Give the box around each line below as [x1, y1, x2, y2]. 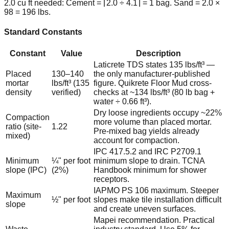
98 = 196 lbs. [4, 7, 51, 16]
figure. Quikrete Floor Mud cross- [94, 79, 212, 88]
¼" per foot [52, 156, 90, 166]
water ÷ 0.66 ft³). [94, 97, 151, 106]
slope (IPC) [6, 166, 47, 175]
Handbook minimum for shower [94, 166, 207, 175]
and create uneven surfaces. [94, 204, 196, 214]
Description [136, 49, 181, 58]
